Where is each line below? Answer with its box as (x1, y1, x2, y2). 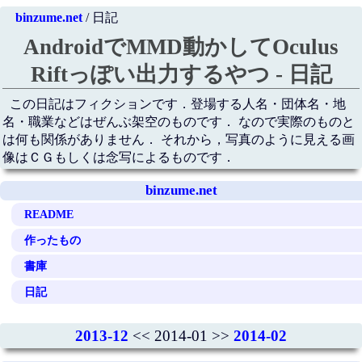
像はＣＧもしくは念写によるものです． (2, 150, 235, 165)
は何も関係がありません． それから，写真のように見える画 (2, 133, 355, 147)
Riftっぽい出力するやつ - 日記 (30, 62, 332, 87)
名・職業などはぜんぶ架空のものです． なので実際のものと (2, 115, 355, 129)
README (24, 207, 74, 221)
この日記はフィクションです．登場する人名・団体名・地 (10, 97, 347, 112)
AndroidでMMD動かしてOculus (23, 35, 339, 60)
